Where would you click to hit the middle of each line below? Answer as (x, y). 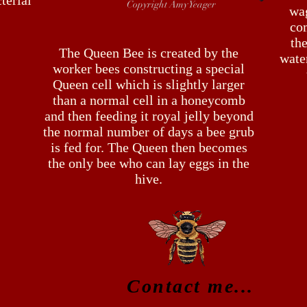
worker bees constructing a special (149, 69)
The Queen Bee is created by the (149, 53)
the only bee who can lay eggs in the (149, 163)
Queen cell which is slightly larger (149, 84)
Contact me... (191, 286)
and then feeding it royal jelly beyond (149, 116)
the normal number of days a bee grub (149, 132)
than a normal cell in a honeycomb (149, 100)
